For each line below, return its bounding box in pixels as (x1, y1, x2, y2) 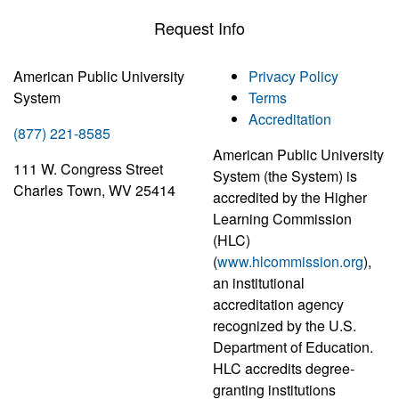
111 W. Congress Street (13, 159, 163, 180)
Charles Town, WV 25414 (13, 180, 175, 201)
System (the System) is (213, 166, 357, 187)
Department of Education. (213, 337, 373, 358)
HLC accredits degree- (213, 358, 354, 379)
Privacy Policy (248, 66, 338, 87)
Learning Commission (213, 208, 352, 230)
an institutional (213, 273, 305, 294)
